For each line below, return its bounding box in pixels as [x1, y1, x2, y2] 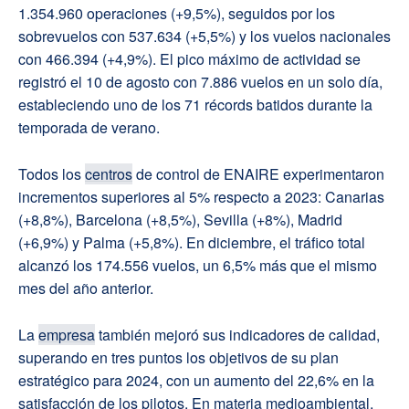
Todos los [18, 163, 85, 185]
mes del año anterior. [18, 278, 153, 299]
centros [85, 163, 132, 185]
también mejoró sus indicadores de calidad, [95, 324, 380, 346]
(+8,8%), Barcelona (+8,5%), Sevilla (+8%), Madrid [18, 209, 342, 231]
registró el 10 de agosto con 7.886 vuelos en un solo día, [18, 71, 383, 93]
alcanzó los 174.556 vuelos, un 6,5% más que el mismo [18, 255, 377, 277]
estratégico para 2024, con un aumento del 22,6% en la [18, 370, 374, 392]
